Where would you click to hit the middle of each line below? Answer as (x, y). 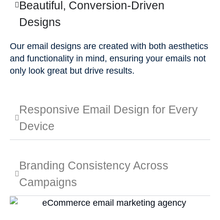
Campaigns (48, 182)
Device (37, 126)
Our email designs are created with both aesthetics (109, 46)
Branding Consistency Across (94, 166)
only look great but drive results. (72, 70)
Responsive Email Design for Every (109, 110)
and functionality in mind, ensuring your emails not (108, 58)
